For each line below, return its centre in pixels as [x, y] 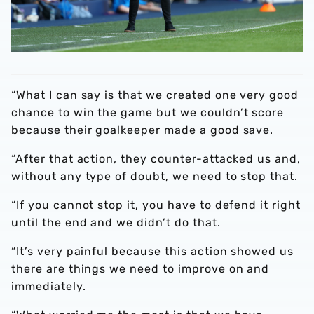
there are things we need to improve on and [141, 269]
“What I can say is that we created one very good [155, 95]
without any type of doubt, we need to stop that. [155, 177]
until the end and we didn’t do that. [116, 223]
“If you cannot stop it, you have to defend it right [156, 205]
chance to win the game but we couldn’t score [148, 113]
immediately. [49, 287]
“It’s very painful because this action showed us [153, 252]
